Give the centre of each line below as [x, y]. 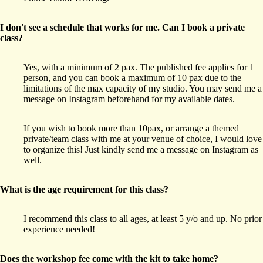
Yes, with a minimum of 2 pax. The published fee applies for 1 [139, 68]
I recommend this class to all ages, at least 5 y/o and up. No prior [143, 219]
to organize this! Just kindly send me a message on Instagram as [141, 150]
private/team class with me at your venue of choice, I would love [143, 139]
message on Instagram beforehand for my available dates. [130, 99]
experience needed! [59, 230]
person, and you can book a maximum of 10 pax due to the [132, 78]
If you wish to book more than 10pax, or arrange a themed [131, 129]
